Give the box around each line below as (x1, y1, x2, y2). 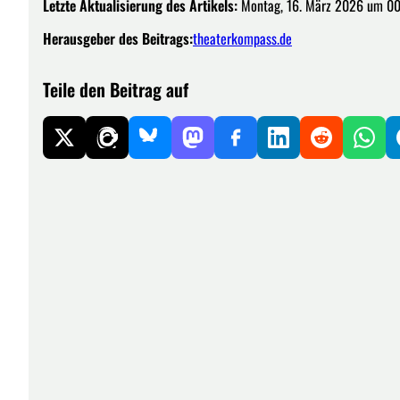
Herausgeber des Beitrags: (43, 27, 193, 49)
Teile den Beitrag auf (43, 75, 188, 103)
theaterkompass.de (193, 27, 292, 49)
